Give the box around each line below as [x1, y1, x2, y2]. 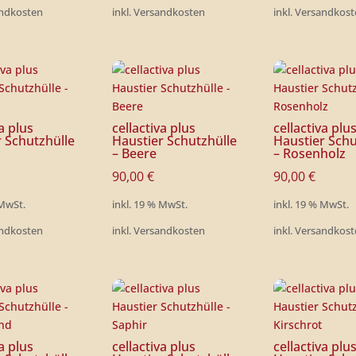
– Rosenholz [273, 145, 346, 163]
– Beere [111, 145, 157, 163]
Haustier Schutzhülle [111, 132, 237, 150]
